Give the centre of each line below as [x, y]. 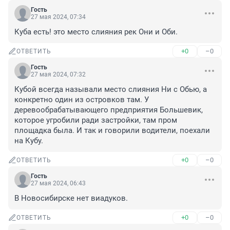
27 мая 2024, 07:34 [58, 17]
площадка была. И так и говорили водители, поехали [112, 131]
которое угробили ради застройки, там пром [96, 120]
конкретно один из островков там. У [82, 100]
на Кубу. [29, 141]
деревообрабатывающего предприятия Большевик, [109, 110]
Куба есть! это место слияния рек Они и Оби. [96, 32]
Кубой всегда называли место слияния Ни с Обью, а [111, 90]
